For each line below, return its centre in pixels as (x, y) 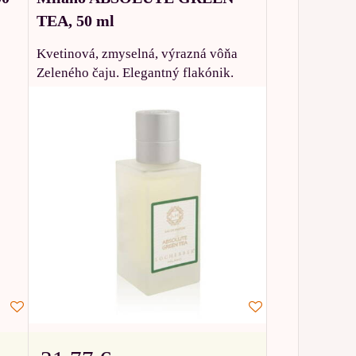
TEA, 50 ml (76, 20)
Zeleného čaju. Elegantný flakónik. (135, 72)
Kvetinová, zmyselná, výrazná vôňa (137, 53)
